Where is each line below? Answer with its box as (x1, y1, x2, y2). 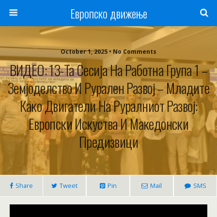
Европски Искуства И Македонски (28, 113, 189, 134)
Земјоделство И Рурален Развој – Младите (7, 77, 210, 98)
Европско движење (70, 4, 147, 22)
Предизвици (78, 131, 139, 152)
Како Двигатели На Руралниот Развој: (19, 95, 198, 116)
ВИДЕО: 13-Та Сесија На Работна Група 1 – (9, 60, 208, 80)
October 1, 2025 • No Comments (61, 47, 156, 56)
